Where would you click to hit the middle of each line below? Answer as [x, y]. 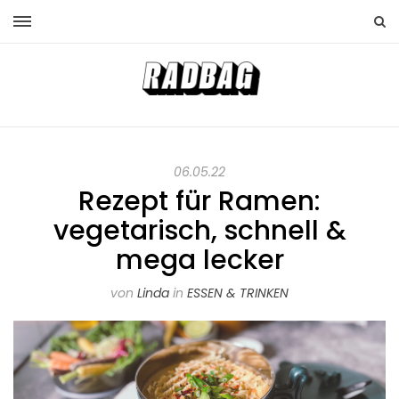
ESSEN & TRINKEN [238, 293]
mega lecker [199, 261]
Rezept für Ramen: [199, 202]
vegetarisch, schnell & [199, 231]
